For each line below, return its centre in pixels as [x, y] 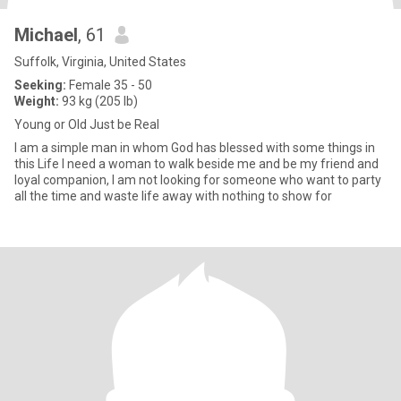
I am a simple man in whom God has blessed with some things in [195, 148]
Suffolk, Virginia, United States [100, 62]
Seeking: [40, 85]
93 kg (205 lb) [98, 101]
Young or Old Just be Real [87, 124]
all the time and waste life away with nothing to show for [173, 196]
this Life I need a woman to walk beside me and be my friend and [196, 164]
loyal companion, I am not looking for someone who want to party [29, 180]
